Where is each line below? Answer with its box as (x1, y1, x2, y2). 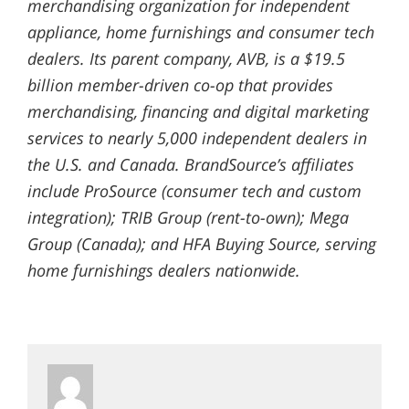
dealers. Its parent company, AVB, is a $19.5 (26, 47, 345, 70)
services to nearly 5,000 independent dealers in (26, 127, 367, 150)
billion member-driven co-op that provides (26, 74, 333, 97)
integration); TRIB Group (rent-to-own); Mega (26, 206, 349, 229)
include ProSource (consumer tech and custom (26, 180, 362, 203)
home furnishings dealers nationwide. (26, 259, 300, 282)
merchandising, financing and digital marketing (26, 100, 369, 123)
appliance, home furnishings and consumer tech (26, 21, 374, 44)
